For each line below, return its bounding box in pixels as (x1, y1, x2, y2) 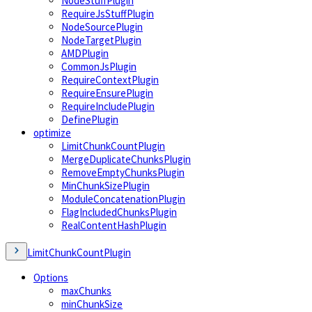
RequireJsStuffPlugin (61, 6, 154, 20)
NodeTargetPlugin (61, 33, 141, 47)
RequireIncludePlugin (61, 99, 155, 113)
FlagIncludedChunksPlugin (61, 205, 177, 219)
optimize (33, 125, 71, 139)
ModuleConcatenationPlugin (61, 192, 185, 205)
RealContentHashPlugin (61, 218, 166, 232)
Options (33, 270, 68, 284)
